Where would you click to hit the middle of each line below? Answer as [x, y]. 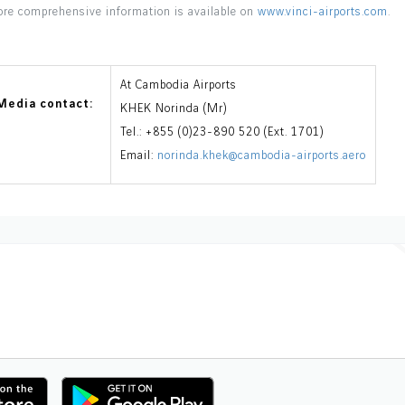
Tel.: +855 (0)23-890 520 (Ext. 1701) [222, 132]
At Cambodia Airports [179, 85]
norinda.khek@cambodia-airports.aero [262, 156]
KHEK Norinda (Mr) [174, 109]
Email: [139, 156]
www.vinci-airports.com [323, 12]
